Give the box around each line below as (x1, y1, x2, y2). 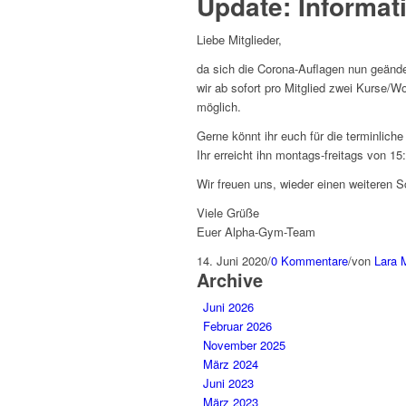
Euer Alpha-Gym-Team (197, 223, 315, 241)
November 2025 (203, 336, 285, 354)
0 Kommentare (271, 252, 348, 270)
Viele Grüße (197, 204, 259, 222)
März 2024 (203, 355, 258, 373)
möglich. (197, 98, 241, 116)
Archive (197, 266, 263, 294)
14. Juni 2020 (197, 252, 267, 270)
